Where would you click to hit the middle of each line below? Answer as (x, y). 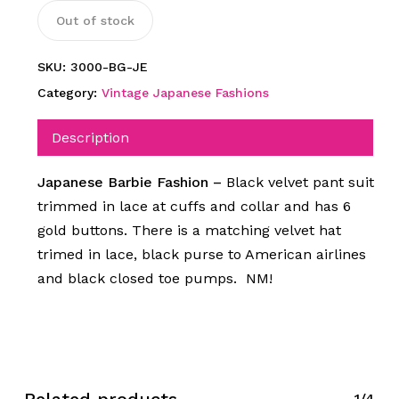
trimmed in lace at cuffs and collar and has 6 (194, 206)
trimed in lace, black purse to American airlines (201, 254)
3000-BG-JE (109, 66)
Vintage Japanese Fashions (185, 92)
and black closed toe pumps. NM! (155, 278)
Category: (69, 92)
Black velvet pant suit (300, 182)
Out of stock (95, 20)
